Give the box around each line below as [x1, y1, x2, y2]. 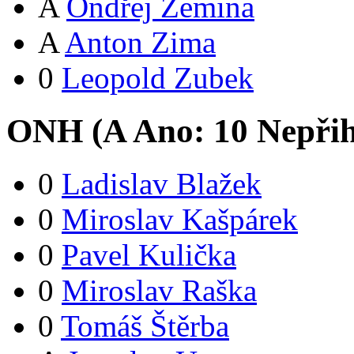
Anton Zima [65, 24, 216, 59]
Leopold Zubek [62, 60, 254, 95]
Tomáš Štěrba [61, 308, 229, 343]
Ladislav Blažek [62, 166, 262, 201]
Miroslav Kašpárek [62, 201, 298, 236]
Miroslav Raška [62, 273, 257, 307]
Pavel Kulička [62, 237, 236, 272]
